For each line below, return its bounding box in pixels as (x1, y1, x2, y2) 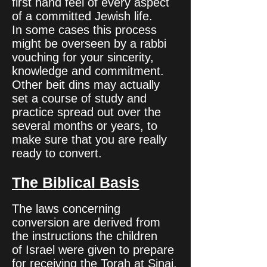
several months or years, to (12, 119, 157, 132)
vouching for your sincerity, (12, 51, 154, 64)
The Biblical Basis (12, 174, 139, 191)
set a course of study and (12, 92, 147, 105)
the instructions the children (12, 229, 157, 243)
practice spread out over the (12, 105, 161, 119)
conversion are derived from (12, 216, 160, 229)
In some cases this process (12, 23, 157, 36)
